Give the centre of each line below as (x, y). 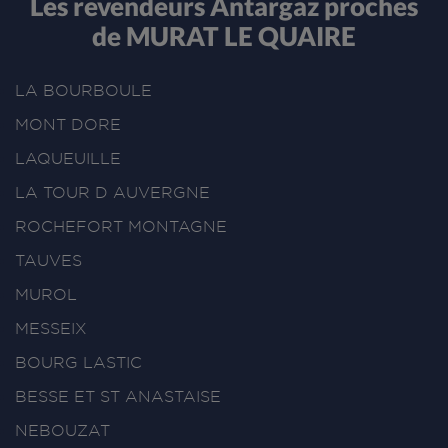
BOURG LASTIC (78, 362)
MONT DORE (68, 124)
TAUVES (48, 260)
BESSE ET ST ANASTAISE (118, 396)
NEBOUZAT (62, 430)
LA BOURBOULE (83, 90)
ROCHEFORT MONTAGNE (121, 226)
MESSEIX (51, 328)
